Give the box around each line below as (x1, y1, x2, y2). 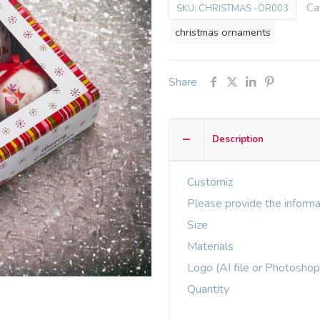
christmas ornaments (175, 25, 271, 39)
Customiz (186, 174, 233, 190)
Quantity (186, 281, 229, 297)
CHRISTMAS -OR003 (199, 2, 289, 15)
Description (212, 133, 264, 146)
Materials (186, 239, 234, 254)
